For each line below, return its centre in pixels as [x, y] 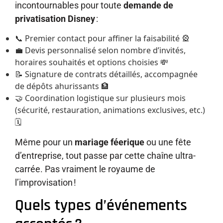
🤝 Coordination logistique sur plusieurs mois [100, 98]
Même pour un [45, 142]
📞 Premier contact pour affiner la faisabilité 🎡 [102, 39]
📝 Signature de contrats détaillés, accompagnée [106, 74]
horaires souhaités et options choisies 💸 [92, 62]
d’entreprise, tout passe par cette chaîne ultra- [105, 155]
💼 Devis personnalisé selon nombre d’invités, [100, 51]
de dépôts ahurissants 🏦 [62, 86]
